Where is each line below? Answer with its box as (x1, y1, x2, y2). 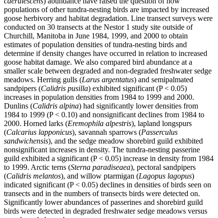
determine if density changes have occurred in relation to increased (4, 49, 207, 58)
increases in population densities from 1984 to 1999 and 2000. (4, 93, 194, 102)
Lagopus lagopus (139, 172, 192, 181)
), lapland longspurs (131, 119, 192, 128)
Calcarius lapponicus (6, 128, 72, 137)
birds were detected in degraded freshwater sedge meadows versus (4, 207, 207, 216)
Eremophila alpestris (68, 119, 131, 128)
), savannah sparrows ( (72, 128, 141, 137)
